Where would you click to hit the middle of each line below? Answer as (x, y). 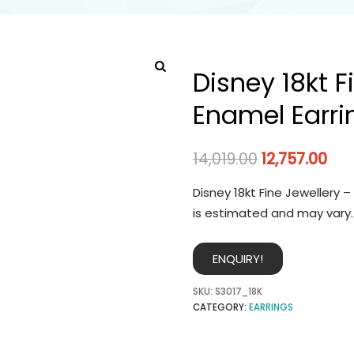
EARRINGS (271, 308)
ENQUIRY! (238, 259)
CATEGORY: (221, 308)
